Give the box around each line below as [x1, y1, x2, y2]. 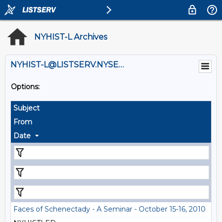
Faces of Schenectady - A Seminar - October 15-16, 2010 [13, 205, 206, 214]
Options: [11, 82, 40, 91]
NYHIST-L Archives [34, 32, 107, 42]
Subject [13, 104, 40, 112]
